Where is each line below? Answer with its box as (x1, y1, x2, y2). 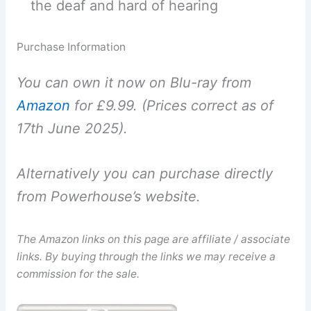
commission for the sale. (16, 267, 140, 280)
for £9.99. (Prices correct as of (69, 96, 274, 114)
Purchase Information (16, 40, 126, 53)
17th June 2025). (16, 119, 128, 137)
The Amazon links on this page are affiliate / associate (16, 232, 290, 246)
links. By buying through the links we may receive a (16, 249, 276, 263)
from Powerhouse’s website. (16, 187, 201, 205)
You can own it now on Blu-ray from (16, 74, 251, 91)
